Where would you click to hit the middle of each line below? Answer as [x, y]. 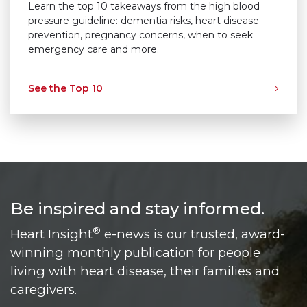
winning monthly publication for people [135, 252]
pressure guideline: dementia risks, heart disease [144, 20]
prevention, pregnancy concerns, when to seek [141, 35]
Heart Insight [51, 234]
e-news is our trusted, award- [193, 234]
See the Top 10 [66, 88]
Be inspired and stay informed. [137, 208]
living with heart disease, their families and [145, 271]
